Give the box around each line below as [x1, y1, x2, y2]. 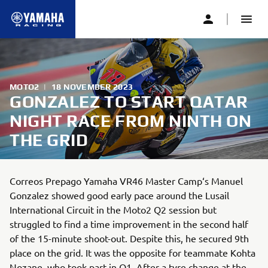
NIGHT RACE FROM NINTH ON [10, 111, 252, 130]
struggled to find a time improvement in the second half [10, 218, 248, 230]
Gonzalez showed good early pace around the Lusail [10, 189, 229, 201]
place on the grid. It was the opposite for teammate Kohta [10, 246, 255, 258]
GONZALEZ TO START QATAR [10, 92, 248, 111]
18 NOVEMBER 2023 [51, 82, 133, 92]
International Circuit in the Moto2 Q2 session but [10, 203, 217, 215]
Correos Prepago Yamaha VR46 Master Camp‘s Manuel [10, 175, 243, 187]
